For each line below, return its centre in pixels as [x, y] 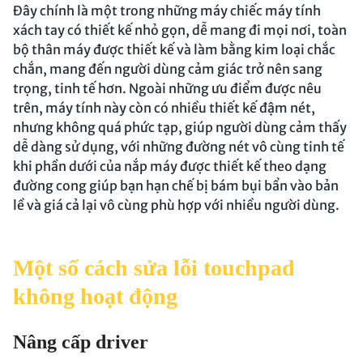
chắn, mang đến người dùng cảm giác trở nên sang [168, 69]
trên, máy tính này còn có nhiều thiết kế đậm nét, [164, 108]
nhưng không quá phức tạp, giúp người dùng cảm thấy [180, 128]
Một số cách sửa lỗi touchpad [154, 268]
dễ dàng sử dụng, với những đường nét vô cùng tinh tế [179, 147]
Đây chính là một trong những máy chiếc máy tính [167, 11]
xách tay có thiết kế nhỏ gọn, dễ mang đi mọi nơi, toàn [180, 30]
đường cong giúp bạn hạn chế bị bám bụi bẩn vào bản [176, 186]
